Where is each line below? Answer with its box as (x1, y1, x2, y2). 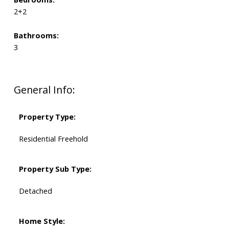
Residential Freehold (18, 133, 88, 144)
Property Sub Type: (18, 164, 91, 174)
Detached (18, 186, 52, 196)
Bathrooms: (13, 30, 59, 41)
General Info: (13, 83, 75, 97)
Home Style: (18, 216, 65, 226)
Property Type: (18, 111, 76, 122)
